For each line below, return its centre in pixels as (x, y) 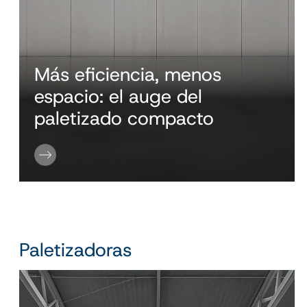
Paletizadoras (75, 249)
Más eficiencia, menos (128, 75)
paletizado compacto (127, 119)
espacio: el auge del (119, 97)
